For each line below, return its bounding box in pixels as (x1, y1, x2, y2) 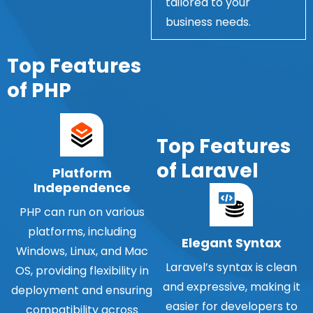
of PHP (7, 76, 71, 104)
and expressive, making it (162, 278, 300, 295)
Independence (33, 178, 131, 196)
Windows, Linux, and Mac (15, 242, 148, 259)
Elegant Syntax (181, 233, 282, 252)
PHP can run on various (19, 203, 145, 220)
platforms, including (27, 223, 136, 240)
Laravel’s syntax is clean (166, 259, 297, 275)
